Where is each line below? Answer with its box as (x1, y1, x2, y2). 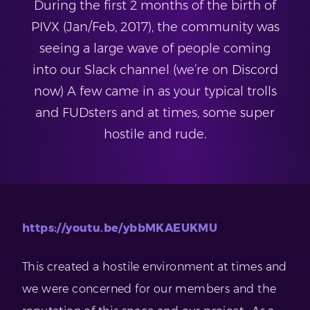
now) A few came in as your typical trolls (33, 84, 277, 100)
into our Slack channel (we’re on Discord (32, 62, 278, 78)
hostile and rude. (104, 127, 206, 143)
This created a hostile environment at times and (22, 260, 287, 274)
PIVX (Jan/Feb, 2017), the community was (30, 19, 280, 35)
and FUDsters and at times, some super (35, 105, 275, 121)
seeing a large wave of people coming (39, 41, 271, 57)
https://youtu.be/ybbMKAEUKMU (22, 221, 218, 235)
